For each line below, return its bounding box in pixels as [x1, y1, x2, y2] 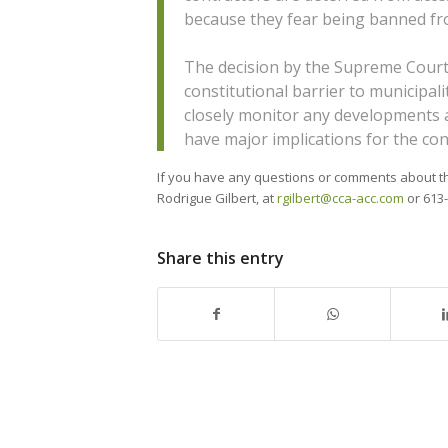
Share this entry [157, 246, 284, 269]
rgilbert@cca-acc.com [277, 188, 404, 207]
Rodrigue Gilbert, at [157, 188, 277, 207]
